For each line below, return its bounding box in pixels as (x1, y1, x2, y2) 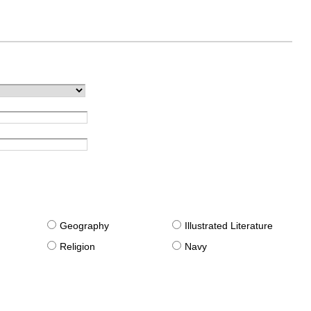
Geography (60, 220, 110, 232)
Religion (60, 241, 96, 253)
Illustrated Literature (185, 220, 274, 232)
